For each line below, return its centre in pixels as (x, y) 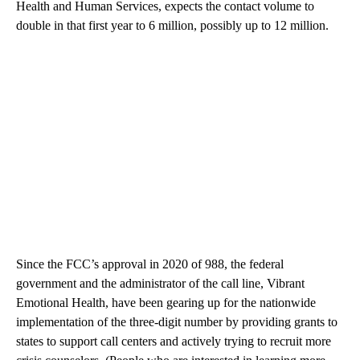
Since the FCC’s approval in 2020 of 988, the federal (150, 264)
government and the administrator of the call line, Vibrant (160, 283)
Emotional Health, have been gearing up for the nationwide (166, 302)
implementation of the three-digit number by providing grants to (177, 321)
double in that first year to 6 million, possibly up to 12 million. (172, 25)
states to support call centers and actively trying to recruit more (174, 341)
